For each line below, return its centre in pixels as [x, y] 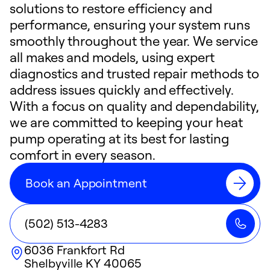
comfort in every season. [83, 155]
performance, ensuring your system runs [130, 24]
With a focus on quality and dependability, [134, 106]
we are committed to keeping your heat [126, 122]
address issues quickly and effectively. [122, 89]
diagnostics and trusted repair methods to [134, 73]
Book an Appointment [86, 183]
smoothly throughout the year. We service [134, 41]
